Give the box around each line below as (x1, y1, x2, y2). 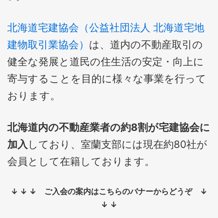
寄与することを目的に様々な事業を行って (7, 73, 206, 85)
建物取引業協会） (7, 38, 89, 51)
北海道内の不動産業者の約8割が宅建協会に (7, 121, 210, 133)
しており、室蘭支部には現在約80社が (28, 138, 207, 150)
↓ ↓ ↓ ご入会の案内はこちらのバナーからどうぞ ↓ (11, 186, 207, 196)
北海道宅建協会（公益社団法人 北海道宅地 (7, 21, 204, 34)
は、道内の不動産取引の (89, 38, 203, 51)
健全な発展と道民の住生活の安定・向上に (7, 55, 204, 68)
